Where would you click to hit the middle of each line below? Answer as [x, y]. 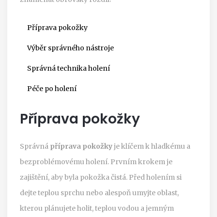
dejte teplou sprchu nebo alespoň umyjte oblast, [99, 193]
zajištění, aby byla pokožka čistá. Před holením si [101, 177]
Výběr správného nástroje [70, 48]
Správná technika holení [69, 68]
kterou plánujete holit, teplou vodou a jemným [97, 208]
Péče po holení [52, 88]
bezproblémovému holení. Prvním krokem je [96, 162]
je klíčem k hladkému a [151, 146]
